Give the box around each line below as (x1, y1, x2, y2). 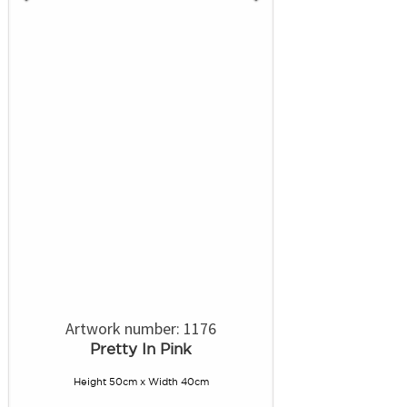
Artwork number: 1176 (65, 318, 216, 339)
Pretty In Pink (90, 340, 192, 357)
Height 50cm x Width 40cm (73, 376, 209, 387)
